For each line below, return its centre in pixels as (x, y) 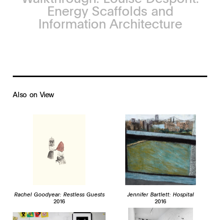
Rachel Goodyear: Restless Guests (59, 194)
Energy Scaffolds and (110, 11)
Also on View (34, 94)
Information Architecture (110, 23)
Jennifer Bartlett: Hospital (161, 194)
